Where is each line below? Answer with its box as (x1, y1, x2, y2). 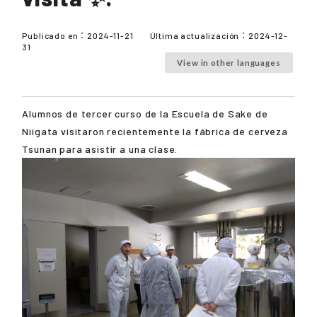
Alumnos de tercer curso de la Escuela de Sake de (22, 108, 268, 120)
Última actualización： (149, 30, 249, 41)
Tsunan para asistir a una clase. (22, 143, 178, 156)
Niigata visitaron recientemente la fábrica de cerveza (22, 125, 288, 138)
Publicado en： (22, 30, 88, 41)
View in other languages (177, 58, 281, 68)
